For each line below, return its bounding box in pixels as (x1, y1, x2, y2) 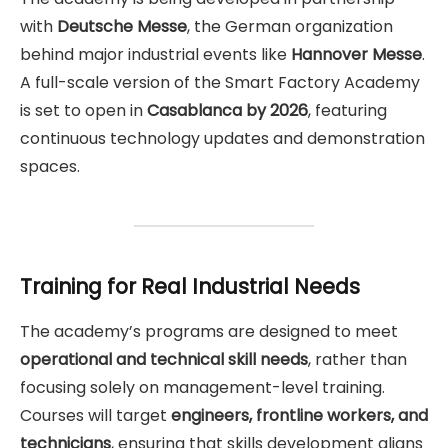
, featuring (308, 98, 387, 122)
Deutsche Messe (57, 14, 187, 38)
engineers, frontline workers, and (171, 403, 428, 427)
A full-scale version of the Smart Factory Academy (20, 70, 420, 94)
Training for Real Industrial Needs (20, 272, 360, 302)
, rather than (308, 347, 407, 371)
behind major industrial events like (20, 42, 291, 66)
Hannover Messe (291, 42, 422, 66)
